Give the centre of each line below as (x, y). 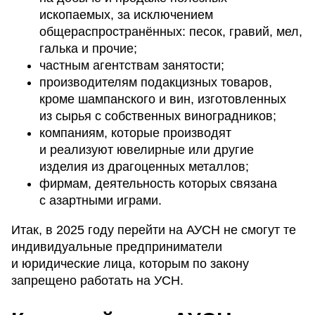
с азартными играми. (101, 200)
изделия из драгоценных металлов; (144, 166)
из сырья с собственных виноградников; (158, 116)
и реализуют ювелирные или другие (147, 149)
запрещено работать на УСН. (97, 280)
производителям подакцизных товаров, (156, 82)
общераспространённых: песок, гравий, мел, (171, 31)
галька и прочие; (88, 48)
